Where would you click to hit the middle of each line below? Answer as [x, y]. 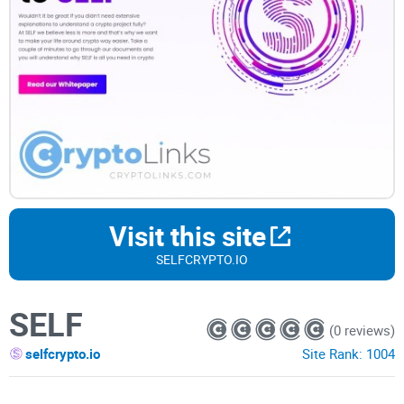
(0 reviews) [362, 330]
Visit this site [187, 236]
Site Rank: [334, 354]
